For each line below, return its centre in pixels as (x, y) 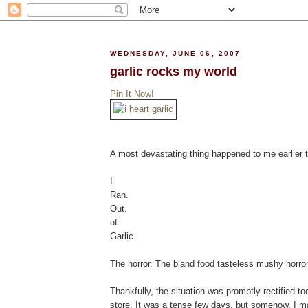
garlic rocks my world (174, 71)
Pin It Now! (132, 93)
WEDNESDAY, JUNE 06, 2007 (175, 54)
